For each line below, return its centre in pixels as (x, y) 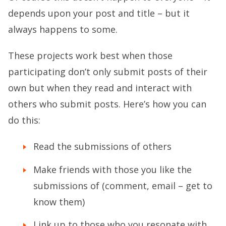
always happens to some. (63, 30)
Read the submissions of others (102, 147)
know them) (59, 202)
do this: (24, 120)
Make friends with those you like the (112, 169)
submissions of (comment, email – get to (123, 185)
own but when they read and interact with (100, 88)
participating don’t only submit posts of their (108, 72)
